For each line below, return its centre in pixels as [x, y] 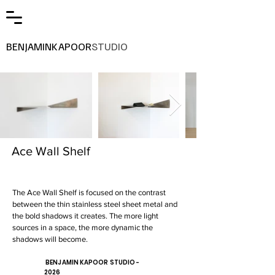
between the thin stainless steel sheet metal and [95, 204]
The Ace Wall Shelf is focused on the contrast [89, 192]
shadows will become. [52, 239]
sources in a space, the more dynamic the [83, 227]
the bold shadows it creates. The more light [85, 216]
